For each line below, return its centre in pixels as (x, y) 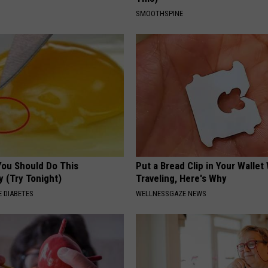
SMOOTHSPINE (160, 13)
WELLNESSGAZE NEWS (171, 193)
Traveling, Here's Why (182, 178)
